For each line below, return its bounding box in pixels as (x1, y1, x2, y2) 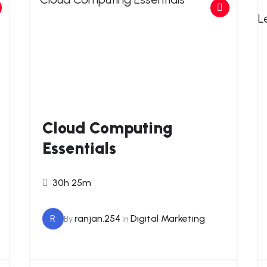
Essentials (42, 138, 116, 158)
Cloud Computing (42, 117, 173, 138)
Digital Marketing (130, 213, 205, 225)
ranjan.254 (74, 213, 120, 225)
